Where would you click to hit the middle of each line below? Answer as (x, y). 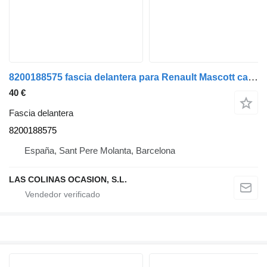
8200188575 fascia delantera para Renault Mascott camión (253, 77)
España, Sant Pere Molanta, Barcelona (100, 150)
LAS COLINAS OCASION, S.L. (68, 179)
